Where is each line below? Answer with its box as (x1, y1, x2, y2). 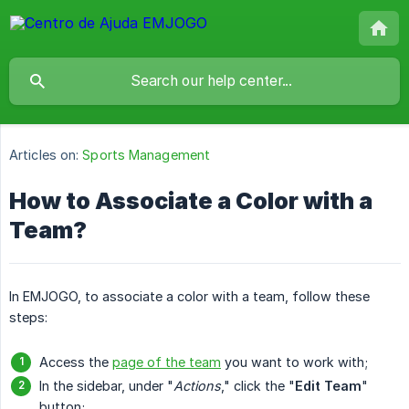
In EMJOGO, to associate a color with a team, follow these (9, 288, 370, 305)
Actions (173, 378, 221, 394)
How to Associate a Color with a (9, 187, 372, 215)
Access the (39, 354, 112, 371)
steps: (9, 309, 47, 326)
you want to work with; (221, 354, 368, 371)
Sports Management (82, 147, 211, 163)
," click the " (221, 378, 295, 394)
